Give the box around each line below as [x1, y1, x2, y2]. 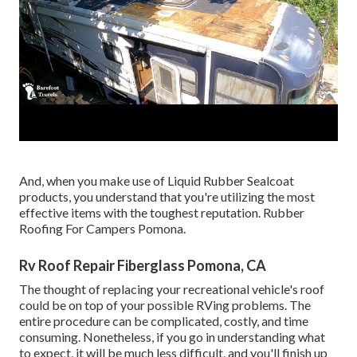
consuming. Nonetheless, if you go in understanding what [19, 328, 325, 344]
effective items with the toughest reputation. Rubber [19, 204, 304, 220]
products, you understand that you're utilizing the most [19, 188, 315, 204]
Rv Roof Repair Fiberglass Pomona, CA [19, 256, 266, 274]
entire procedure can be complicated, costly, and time [19, 312, 308, 328]
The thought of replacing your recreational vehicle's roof [19, 280, 324, 296]
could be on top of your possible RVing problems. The [19, 296, 311, 312]
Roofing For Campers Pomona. [19, 220, 186, 236]
